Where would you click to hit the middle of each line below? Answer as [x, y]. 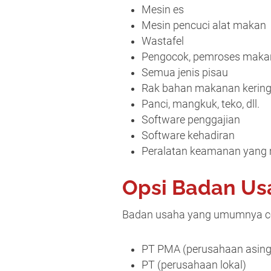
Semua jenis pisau [185, 73]
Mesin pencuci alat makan [204, 26]
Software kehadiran [188, 136]
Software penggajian [191, 120]
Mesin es [163, 10]
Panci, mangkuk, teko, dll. [201, 104]
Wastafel [163, 41]
